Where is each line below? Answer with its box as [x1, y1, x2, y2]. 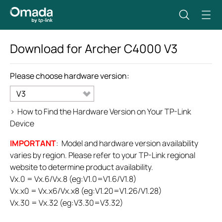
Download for [10, 40, 85, 56]
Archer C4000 [85, 40, 164, 56]
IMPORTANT [10, 138, 56, 149]
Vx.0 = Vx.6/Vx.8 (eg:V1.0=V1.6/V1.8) [10, 173, 137, 184]
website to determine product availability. [10, 162, 153, 172]
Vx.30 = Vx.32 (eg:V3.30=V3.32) [10, 197, 123, 208]
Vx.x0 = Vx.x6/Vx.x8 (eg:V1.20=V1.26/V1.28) [10, 185, 162, 196]
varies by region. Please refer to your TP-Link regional [10, 150, 195, 161]
